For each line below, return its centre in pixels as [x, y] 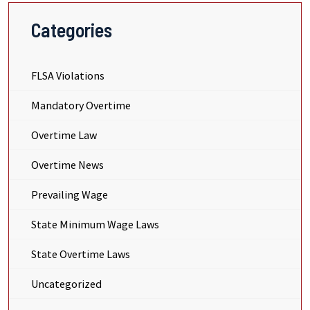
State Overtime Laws [81, 254]
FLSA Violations [68, 75]
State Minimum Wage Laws [95, 224]
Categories [72, 30]
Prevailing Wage [70, 194]
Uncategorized [66, 284]
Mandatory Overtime [81, 105]
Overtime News [67, 165]
